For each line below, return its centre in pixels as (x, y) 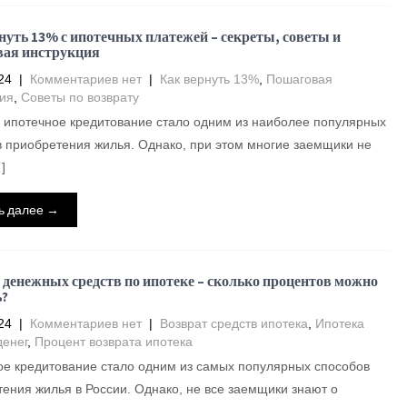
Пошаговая (299, 79)
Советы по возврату (79, 97)
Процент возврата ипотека (113, 342)
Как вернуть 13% (209, 79)
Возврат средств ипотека (233, 323)
